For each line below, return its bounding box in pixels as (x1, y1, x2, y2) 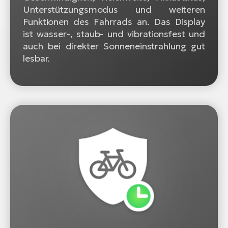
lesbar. (23, 52, 50, 64)
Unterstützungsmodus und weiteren (23, 3, 205, 15)
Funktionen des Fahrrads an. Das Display (23, 15, 205, 27)
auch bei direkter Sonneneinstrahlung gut (23, 40, 205, 52)
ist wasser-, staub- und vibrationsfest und (23, 27, 205, 40)
